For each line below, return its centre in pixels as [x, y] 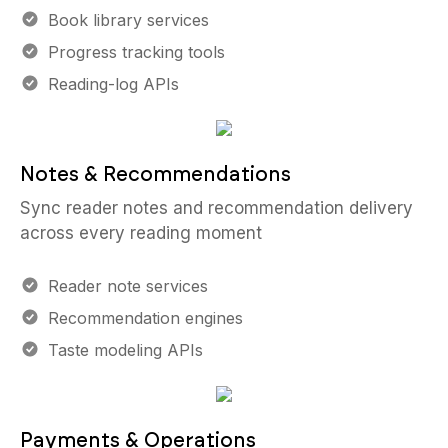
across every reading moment [141, 233]
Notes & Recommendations [155, 174]
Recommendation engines [145, 318]
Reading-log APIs [113, 84]
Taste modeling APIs [125, 350]
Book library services [128, 20]
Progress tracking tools [136, 52]
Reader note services [128, 286]
